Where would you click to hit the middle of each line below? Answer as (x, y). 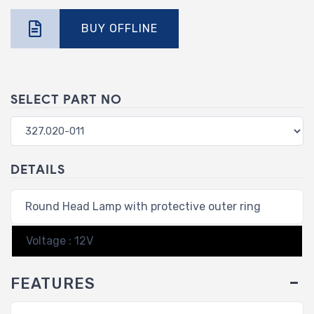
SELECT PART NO (66, 100)
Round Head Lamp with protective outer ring (143, 207)
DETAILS (38, 170)
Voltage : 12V (60, 241)
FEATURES (53, 284)
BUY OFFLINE (119, 29)
